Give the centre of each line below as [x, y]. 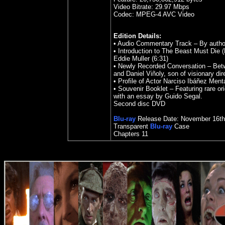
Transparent [131, 126]
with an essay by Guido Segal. [158, 96]
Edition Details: [137, 36]
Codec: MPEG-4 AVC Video [154, 14]
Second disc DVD [139, 104]
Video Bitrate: [134, 7]
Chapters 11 [131, 134]
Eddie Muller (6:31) [141, 59]
